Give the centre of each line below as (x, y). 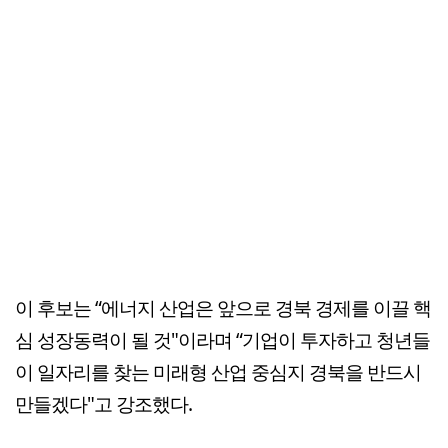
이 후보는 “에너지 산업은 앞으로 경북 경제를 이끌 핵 (223, 308)
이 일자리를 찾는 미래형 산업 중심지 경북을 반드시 (218, 372)
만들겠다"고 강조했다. (103, 404)
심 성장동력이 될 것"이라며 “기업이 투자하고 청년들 (222, 340)
